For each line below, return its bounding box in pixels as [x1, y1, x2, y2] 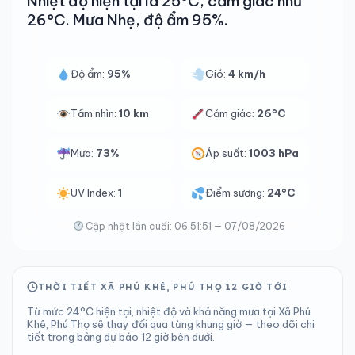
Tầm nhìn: [71, 107, 119, 120]
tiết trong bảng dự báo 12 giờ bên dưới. [27, 330, 215, 343]
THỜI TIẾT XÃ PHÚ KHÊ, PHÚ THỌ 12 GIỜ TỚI [38, 281, 288, 292]
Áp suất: [205, 147, 250, 159]
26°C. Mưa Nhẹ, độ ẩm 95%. [27, 10, 228, 29]
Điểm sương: [205, 186, 268, 199]
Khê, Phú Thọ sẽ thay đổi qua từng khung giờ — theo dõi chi [27, 318, 315, 330]
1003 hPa [249, 147, 300, 159]
